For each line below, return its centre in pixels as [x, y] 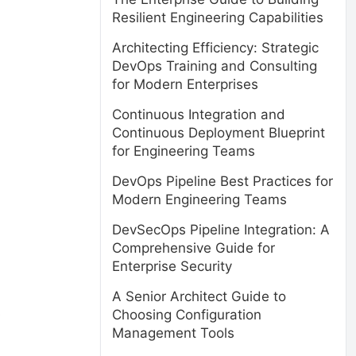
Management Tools [173, 333]
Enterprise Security [172, 266]
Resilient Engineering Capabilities [218, 17]
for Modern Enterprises [185, 84]
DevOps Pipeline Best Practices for [222, 181]
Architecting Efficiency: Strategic [215, 48]
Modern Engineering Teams [199, 199]
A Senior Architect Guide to [199, 296]
